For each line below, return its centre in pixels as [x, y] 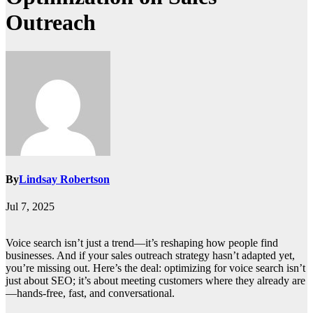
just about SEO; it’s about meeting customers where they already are [155, 281]
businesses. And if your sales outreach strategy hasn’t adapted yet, [150, 256]
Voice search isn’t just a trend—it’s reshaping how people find [142, 243]
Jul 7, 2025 [30, 207]
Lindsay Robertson [64, 180]
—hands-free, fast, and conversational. [90, 293]
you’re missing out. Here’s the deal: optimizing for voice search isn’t [155, 268]
